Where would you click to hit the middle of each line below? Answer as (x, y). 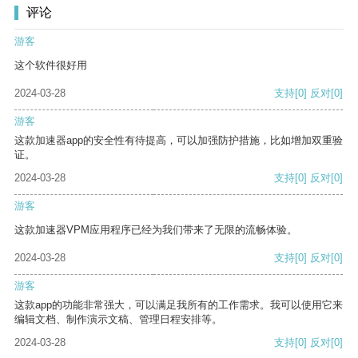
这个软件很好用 (51, 66)
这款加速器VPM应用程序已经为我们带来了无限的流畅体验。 (156, 230)
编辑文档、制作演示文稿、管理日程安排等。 (118, 320)
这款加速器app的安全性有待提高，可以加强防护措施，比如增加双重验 (179, 141)
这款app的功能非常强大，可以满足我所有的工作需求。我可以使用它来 (179, 305)
